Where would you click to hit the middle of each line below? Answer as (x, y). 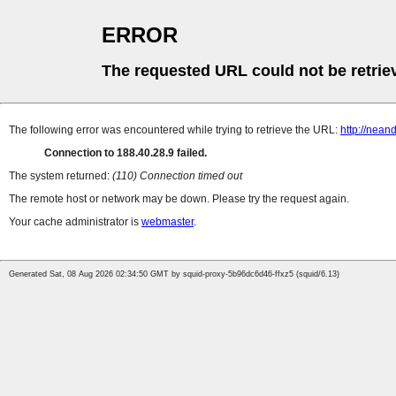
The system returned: (61, 176)
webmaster (168, 222)
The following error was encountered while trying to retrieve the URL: (175, 130)
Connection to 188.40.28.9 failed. (126, 153)
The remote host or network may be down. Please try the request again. (179, 199)
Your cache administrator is (75, 222)
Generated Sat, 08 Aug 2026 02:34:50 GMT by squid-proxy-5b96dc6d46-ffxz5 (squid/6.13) (174, 274)
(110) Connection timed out (177, 176)
